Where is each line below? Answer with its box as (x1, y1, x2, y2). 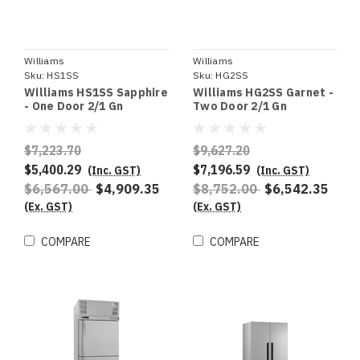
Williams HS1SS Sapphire (24, 85, 168, 100)
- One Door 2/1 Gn (24, 99, 124, 114)
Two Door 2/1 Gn (193, 99, 287, 114)
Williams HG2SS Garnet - (193, 85, 333, 100)
